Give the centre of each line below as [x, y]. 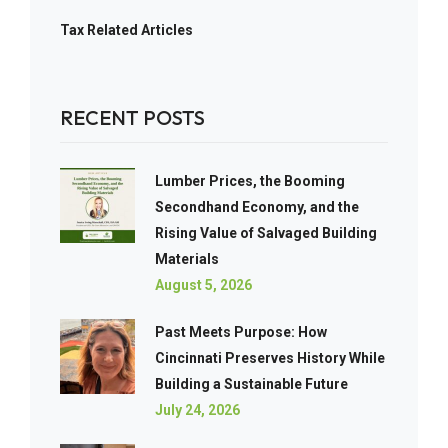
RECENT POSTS [132, 117]
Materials [187, 259]
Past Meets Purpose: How [241, 332]
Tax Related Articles [126, 30]
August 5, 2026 [203, 285]
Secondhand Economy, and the [257, 207]
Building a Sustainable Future [251, 384]
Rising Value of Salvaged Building [266, 233]
